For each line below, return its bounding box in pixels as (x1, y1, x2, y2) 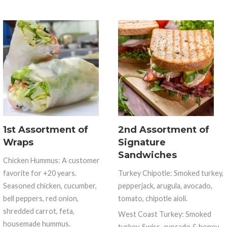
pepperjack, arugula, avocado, (118, 181, 212, 190)
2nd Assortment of (118, 124, 209, 135)
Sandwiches (118, 149, 177, 161)
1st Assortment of (3, 124, 89, 135)
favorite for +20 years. (3, 168, 77, 177)
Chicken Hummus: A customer (3, 156, 100, 165)
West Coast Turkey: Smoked (118, 209, 211, 218)
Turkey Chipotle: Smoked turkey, (118, 168, 223, 177)
